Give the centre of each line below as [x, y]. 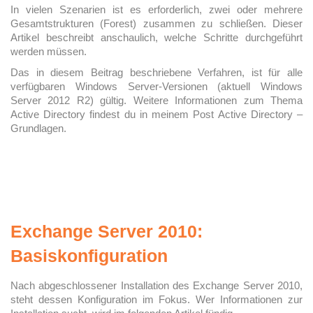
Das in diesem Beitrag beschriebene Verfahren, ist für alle [156, 72]
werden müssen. [49, 51]
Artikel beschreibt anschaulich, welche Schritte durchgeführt [156, 37]
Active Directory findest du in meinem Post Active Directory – [156, 114]
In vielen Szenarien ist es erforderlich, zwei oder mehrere [156, 9]
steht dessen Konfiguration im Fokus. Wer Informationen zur [156, 299]
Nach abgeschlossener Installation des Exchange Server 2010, [156, 285]
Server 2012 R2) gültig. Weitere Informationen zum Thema [156, 100]
